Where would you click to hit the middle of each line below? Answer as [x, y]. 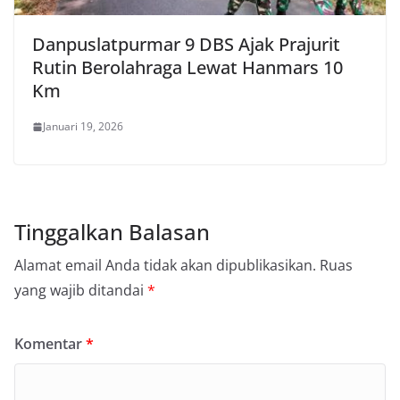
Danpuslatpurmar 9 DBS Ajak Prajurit [186, 45]
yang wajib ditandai [81, 291]
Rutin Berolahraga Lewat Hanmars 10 [187, 68]
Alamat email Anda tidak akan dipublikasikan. [165, 266]
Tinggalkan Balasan [112, 232]
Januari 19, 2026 [83, 127]
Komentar [50, 344]
